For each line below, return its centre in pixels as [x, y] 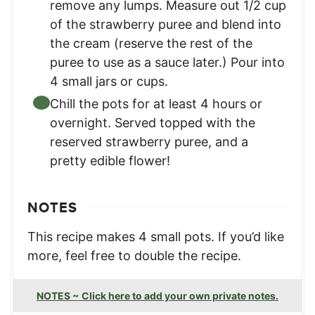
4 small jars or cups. [109, 81]
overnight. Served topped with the [153, 123]
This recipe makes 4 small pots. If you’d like [156, 237]
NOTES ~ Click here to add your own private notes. [157, 296]
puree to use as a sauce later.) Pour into [167, 62]
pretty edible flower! [110, 161]
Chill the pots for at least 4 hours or [156, 104]
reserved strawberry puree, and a [149, 142]
